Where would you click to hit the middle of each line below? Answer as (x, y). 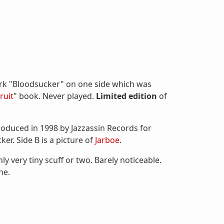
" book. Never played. (55, 96)
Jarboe (107, 140)
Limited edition (126, 96)
